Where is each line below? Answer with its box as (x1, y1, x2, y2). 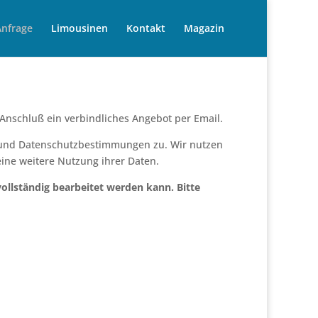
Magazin (184, 21, 224, 35)
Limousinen (51, 21, 108, 35)
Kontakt (126, 21, 165, 35)
